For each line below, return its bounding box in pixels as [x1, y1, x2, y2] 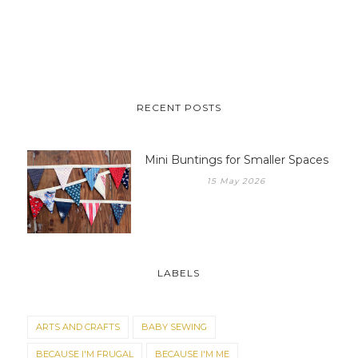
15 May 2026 [207, 175, 266, 186]
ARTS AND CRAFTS [35, 320, 120, 332]
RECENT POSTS [136, 101, 221, 113]
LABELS [157, 266, 201, 279]
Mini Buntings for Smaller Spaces [144, 152, 328, 167]
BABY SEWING [141, 320, 207, 332]
